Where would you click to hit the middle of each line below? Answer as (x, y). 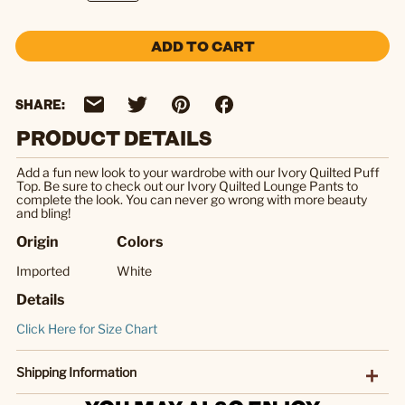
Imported (43, 270)
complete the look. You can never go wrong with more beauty (192, 199)
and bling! (43, 212)
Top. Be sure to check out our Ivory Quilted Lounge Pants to (187, 185)
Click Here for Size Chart (87, 328)
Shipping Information (76, 372)
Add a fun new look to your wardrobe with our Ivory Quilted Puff (198, 172)
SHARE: (40, 105)
